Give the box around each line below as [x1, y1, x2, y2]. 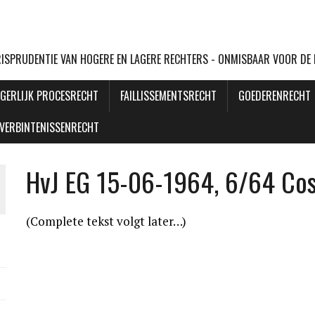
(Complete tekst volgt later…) [26, 213, 187, 229]
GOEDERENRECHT [238, 87, 311, 104]
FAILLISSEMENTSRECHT [120, 87, 217, 104]
